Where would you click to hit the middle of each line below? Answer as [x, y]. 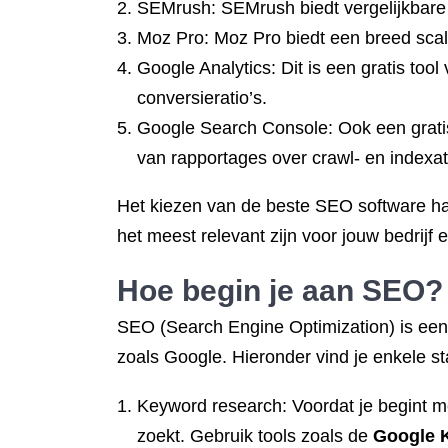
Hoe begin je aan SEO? [280, 290]
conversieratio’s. [202, 98]
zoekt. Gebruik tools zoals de [255, 436]
